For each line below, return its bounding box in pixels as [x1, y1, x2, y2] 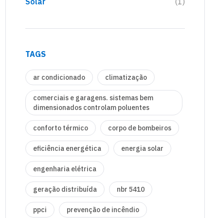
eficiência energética [33, 144, 101, 153]
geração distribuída [33, 185, 97, 194]
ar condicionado [33, 73, 85, 82]
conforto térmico [33, 124, 88, 133]
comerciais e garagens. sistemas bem [33, 93, 153, 103]
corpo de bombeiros [108, 124, 171, 133]
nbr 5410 [117, 185, 145, 194]
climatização [105, 73, 147, 82]
